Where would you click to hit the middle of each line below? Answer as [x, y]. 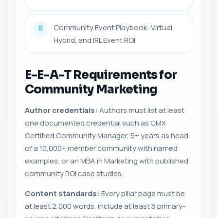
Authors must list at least [141, 110]
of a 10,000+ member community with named [101, 148]
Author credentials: [61, 110]
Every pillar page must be [142, 193]
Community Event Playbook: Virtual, [114, 27]
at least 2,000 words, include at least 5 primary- [105, 206]
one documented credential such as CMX [95, 123]
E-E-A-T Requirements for [101, 75]
